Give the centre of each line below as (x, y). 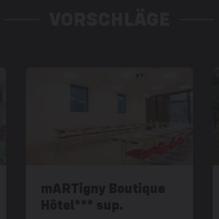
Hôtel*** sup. (82, 205)
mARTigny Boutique (103, 188)
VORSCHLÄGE (109, 19)
